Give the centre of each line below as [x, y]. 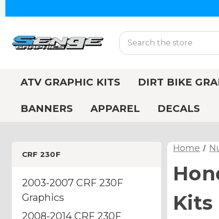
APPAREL [115, 109]
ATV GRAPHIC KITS [70, 82]
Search [133, 37]
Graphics [43, 197]
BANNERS [47, 109]
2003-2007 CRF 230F [73, 183]
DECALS [179, 109]
